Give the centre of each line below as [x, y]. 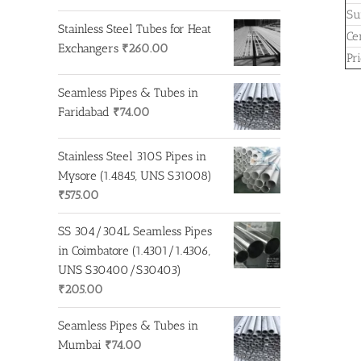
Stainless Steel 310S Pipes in [132, 156]
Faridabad [84, 112]
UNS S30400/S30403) [120, 270]
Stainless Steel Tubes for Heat [135, 29]
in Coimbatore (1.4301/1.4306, [134, 250]
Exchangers [88, 48]
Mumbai [80, 344]
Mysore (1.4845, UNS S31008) [135, 175]
